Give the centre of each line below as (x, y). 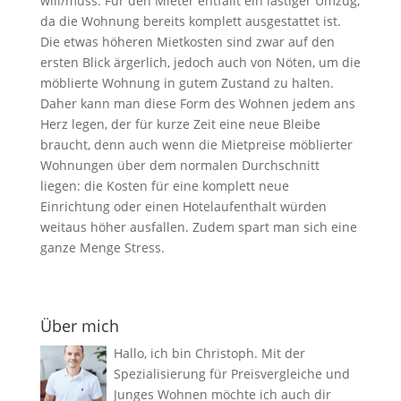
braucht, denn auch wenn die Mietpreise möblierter (196, 144)
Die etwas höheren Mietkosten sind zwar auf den (187, 41)
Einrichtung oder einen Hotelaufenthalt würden (183, 206)
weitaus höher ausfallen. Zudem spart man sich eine (198, 226)
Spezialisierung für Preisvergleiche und (231, 373)
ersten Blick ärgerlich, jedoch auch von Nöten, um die (200, 62)
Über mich (79, 325)
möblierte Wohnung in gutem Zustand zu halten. (187, 82)
